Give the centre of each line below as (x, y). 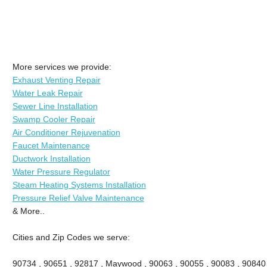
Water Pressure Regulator (61, 171)
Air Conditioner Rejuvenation (66, 132)
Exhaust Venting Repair (56, 80)
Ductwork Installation (51, 158)
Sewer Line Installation (55, 106)
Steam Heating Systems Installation (79, 184)
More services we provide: (62, 66)
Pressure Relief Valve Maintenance (78, 198)
